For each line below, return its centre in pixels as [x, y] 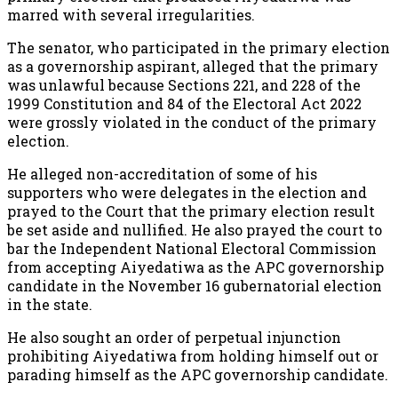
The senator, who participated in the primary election [199, 47]
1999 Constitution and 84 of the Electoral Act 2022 [184, 103]
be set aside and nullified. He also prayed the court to [195, 229]
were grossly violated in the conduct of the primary [192, 122]
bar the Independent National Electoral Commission [192, 248]
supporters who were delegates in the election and [187, 192]
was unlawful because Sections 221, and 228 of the [184, 84]
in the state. [50, 304]
